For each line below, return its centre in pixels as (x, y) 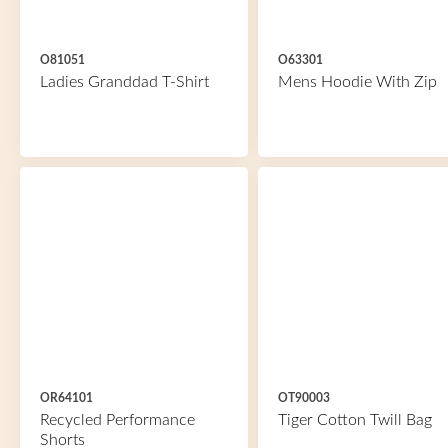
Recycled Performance (117, 420)
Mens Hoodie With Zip (357, 82)
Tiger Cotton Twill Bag (354, 420)
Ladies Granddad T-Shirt (124, 82)
